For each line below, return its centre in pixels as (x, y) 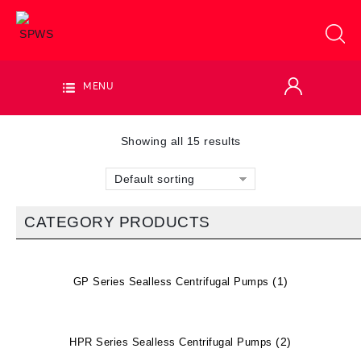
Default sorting (155, 179)
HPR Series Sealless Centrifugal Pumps (173, 342)
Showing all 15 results (180, 141)
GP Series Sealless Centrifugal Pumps (172, 282)
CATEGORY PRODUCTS (117, 222)
